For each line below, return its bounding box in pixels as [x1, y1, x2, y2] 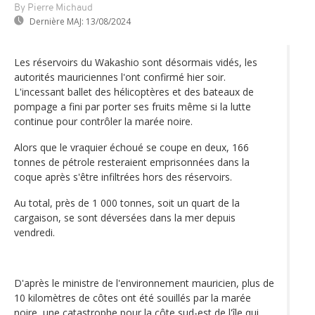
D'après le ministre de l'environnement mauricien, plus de [14, 276, 274, 290]
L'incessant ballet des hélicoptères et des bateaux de [14, 84, 254, 98]
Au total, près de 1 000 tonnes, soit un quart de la [14, 195, 240, 210]
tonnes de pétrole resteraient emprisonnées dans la [14, 155, 250, 169]
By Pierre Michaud [14, 2, 93, 13]
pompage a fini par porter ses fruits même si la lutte [14, 99, 251, 113]
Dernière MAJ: [30, 15, 84, 27]
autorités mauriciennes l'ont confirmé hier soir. [14, 70, 226, 84]
